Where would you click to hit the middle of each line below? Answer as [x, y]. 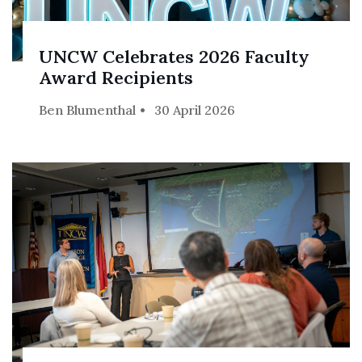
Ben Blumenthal [88, 109]
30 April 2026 [195, 109]
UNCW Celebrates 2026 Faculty [175, 56]
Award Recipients [116, 77]
